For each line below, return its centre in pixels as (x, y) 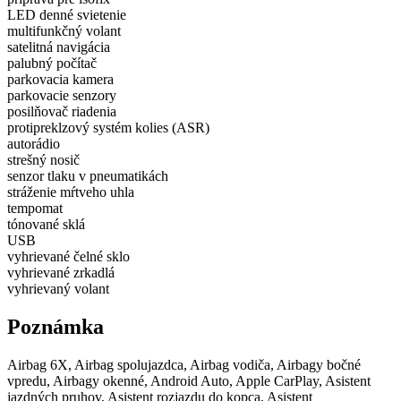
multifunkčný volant (64, 31)
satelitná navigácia (59, 47)
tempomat (35, 209)
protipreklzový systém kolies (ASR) (108, 128)
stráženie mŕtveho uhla (71, 192)
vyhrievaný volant (58, 289)
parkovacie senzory (62, 96)
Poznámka (55, 327)
